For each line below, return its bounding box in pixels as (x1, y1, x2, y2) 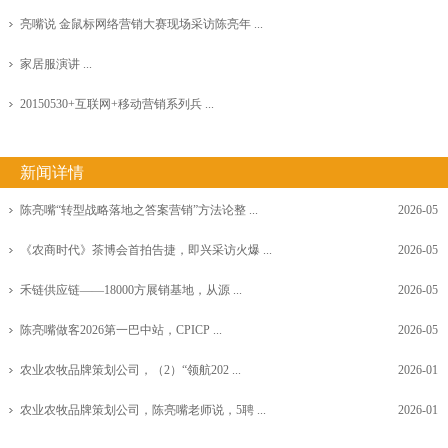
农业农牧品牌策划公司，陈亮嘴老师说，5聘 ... (20, 403, 266, 418)
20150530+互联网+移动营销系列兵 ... (20, 97, 214, 112)
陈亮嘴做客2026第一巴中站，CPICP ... (20, 323, 222, 338)
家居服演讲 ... (20, 57, 92, 72)
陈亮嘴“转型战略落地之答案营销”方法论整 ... (20, 203, 258, 218)
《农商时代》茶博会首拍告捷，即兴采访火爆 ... (20, 243, 272, 258)
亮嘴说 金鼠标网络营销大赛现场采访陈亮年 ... (20, 17, 263, 32)
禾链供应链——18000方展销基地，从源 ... (20, 283, 242, 298)
